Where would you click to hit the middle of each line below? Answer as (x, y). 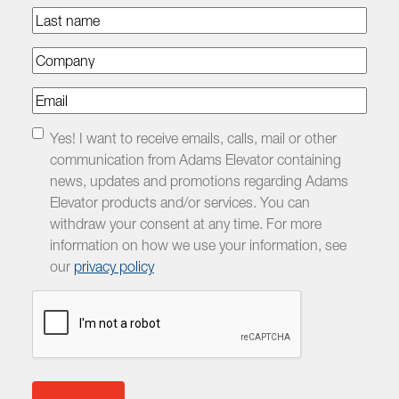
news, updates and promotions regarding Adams (199, 180)
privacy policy (114, 266)
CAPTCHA (63, 300)
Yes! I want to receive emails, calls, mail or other (193, 138)
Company (61, 57)
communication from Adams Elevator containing (195, 159)
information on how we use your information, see (198, 244)
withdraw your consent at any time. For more (186, 223)
